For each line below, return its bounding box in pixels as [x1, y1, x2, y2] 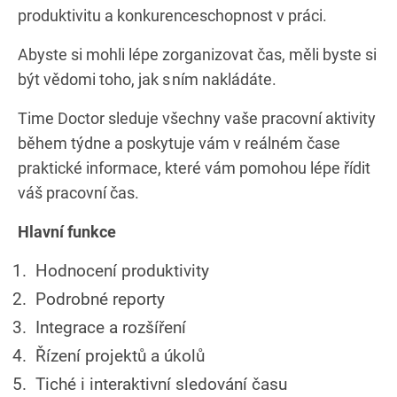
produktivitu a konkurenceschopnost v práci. [18, 5, 327, 25]
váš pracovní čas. [18, 183, 139, 202]
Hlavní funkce [18, 222, 116, 241]
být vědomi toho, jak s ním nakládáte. [18, 69, 276, 89]
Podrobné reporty [35, 288, 165, 309]
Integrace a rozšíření [35, 316, 186, 338]
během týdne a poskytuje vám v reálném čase [18, 133, 340, 152]
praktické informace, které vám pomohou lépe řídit [18, 158, 370, 177]
